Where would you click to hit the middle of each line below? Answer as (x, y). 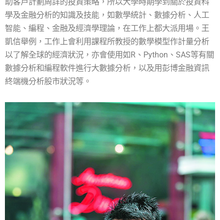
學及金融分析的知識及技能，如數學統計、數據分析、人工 (107, 15)
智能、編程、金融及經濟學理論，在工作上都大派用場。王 (107, 28)
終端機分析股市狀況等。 (48, 81)
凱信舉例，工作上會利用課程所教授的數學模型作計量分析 (107, 41)
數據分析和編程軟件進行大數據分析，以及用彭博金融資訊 (107, 68)
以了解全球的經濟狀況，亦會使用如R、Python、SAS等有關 (110, 55)
